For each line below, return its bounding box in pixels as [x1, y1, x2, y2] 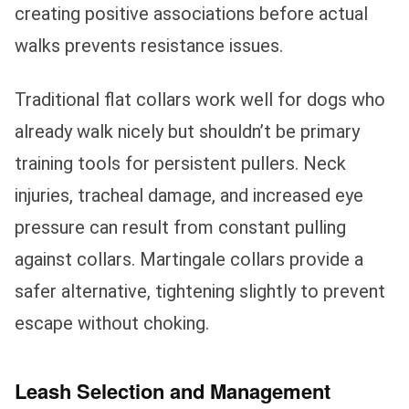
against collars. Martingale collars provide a [15, 248, 363, 271]
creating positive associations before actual [15, 3, 368, 26]
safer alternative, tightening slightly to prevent [15, 280, 385, 303]
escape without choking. [15, 312, 209, 335]
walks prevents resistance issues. [15, 35, 283, 58]
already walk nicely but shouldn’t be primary [15, 121, 360, 143]
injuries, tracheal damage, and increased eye [15, 184, 363, 207]
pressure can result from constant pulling [15, 216, 346, 239]
